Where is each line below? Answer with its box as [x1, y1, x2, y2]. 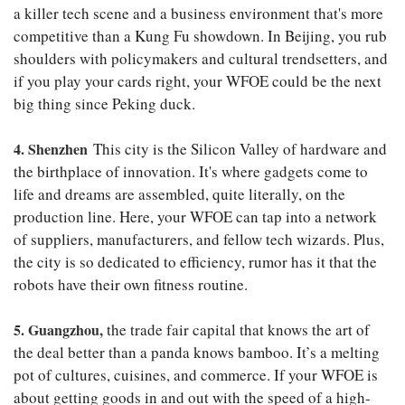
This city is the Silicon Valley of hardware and [88, 138, 387, 160]
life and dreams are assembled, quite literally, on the [14, 184, 345, 205]
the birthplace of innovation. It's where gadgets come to [14, 161, 368, 183]
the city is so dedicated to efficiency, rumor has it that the [14, 251, 377, 273]
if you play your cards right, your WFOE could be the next [14, 71, 381, 92]
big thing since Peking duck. [14, 93, 195, 115]
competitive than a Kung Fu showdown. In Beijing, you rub [14, 25, 387, 47]
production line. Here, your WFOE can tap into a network [14, 206, 377, 228]
